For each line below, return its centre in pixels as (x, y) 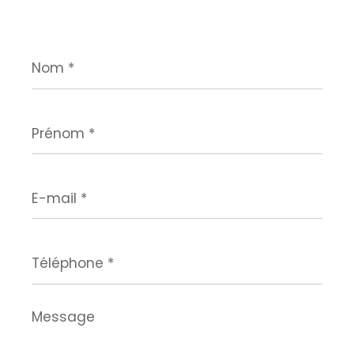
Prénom (54, 118)
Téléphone (62, 248)
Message (58, 313)
